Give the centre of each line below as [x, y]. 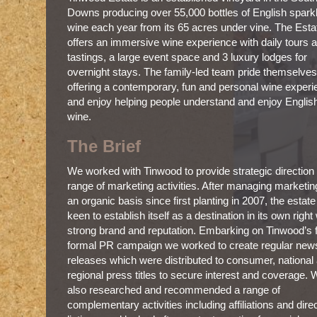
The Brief [104, 146]
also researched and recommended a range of [174, 290]
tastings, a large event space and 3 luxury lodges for [187, 57]
